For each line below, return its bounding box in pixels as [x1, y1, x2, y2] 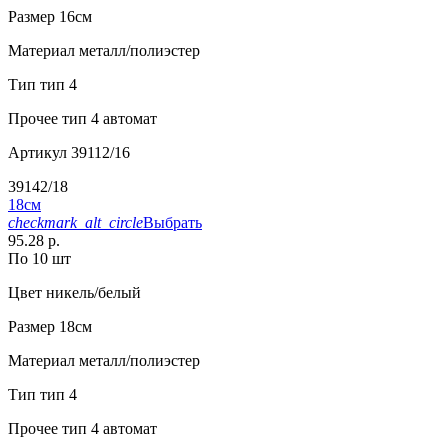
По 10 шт [8, 250, 71, 268]
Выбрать [143, 214, 202, 232]
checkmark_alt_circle [8, 214, 143, 232]
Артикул [8, 144, 67, 162]
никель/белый [42, 284, 141, 302]
